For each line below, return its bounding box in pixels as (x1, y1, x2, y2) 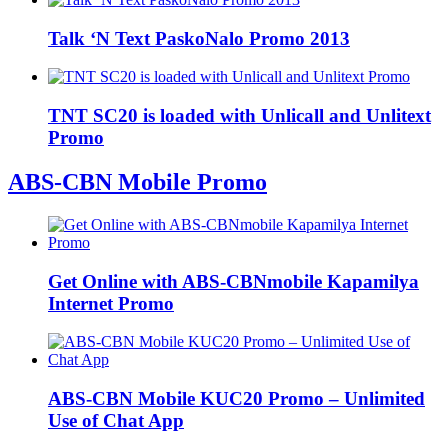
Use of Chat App (48, 410, 184, 432)
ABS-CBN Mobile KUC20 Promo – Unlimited (48, 388, 425, 410)
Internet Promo (48, 292, 174, 314)
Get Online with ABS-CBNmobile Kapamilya (48, 270, 419, 292)
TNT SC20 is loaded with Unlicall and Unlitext (48, 105, 431, 127)
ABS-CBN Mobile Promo (8, 169, 267, 195)
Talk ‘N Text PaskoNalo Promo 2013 (48, 27, 350, 49)
